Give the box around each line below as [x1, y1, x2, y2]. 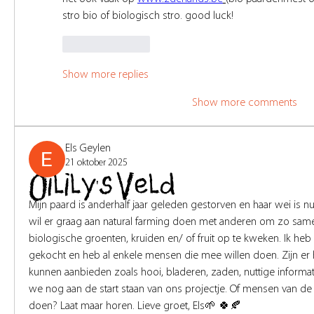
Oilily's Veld [29, 170, 175, 204]
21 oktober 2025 [65, 158, 128, 169]
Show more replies [62, 69, 149, 81]
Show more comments [192, 97, 297, 109]
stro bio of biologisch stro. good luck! [62, 11, 233, 22]
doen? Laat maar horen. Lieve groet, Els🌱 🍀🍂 [29, 301, 241, 313]
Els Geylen [65, 143, 111, 155]
